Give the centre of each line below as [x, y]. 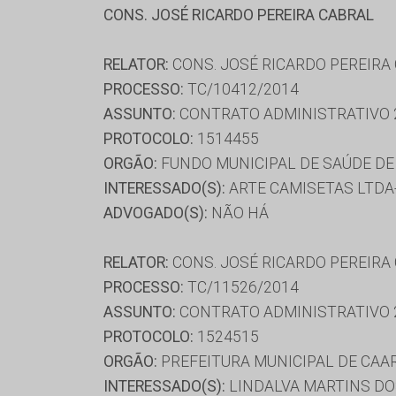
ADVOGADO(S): [156, 213]
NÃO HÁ [238, 213]
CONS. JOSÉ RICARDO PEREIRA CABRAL [239, 15]
